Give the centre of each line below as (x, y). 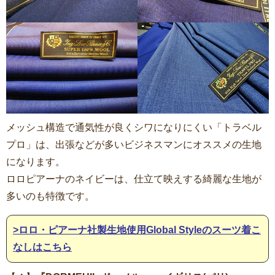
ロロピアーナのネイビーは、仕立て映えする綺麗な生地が (134, 179)
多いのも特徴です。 (50, 196)
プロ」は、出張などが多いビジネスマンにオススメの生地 (134, 145)
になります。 (36, 162)
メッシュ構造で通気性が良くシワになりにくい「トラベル (134, 128)
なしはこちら (42, 247)
